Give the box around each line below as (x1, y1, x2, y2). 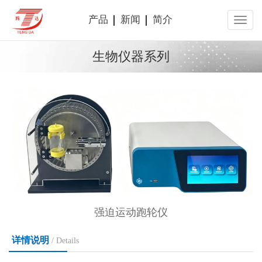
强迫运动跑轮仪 (94, 206, 168, 218)
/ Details (49, 236, 79, 245)
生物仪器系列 (92, 49, 170, 64)
